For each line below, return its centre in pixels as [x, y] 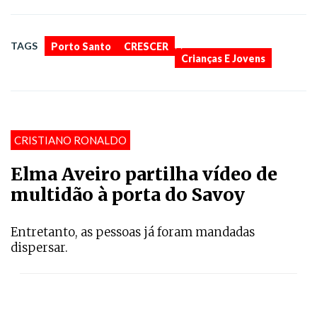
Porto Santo [81, 47]
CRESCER [146, 47]
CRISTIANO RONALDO [70, 140]
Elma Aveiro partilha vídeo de [144, 174]
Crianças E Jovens [223, 59]
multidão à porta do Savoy [128, 195]
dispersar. [39, 248]
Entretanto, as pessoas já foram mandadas [133, 232]
